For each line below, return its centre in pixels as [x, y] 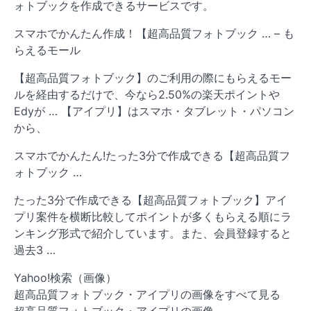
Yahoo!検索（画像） [65, 277]
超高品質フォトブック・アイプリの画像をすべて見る [147, 294]
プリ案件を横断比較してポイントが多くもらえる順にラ [153, 216]
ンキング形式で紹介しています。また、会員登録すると [153, 233]
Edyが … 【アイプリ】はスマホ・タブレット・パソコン [154, 111]
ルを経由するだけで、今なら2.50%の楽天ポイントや [147, 94]
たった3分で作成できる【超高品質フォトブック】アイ [151, 200]
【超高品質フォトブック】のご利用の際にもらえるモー [153, 77]
